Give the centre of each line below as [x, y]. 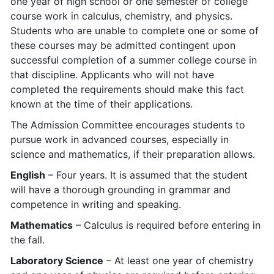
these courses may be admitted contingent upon [123, 45]
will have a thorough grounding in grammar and [120, 190]
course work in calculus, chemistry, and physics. [121, 16]
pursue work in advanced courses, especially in [120, 139]
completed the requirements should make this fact [127, 89]
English [28, 175]
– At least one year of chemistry [179, 261]
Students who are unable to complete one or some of [135, 31]
